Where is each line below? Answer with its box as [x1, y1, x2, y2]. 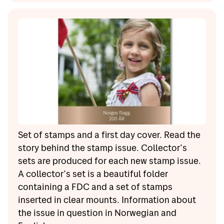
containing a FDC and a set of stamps [18, 180, 172, 192]
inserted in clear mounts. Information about [18, 193, 196, 205]
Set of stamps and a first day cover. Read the [18, 128, 200, 140]
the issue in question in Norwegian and [18, 206, 176, 218]
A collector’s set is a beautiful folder [18, 167, 168, 179]
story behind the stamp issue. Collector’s [18, 141, 187, 153]
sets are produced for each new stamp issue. [18, 154, 201, 166]
